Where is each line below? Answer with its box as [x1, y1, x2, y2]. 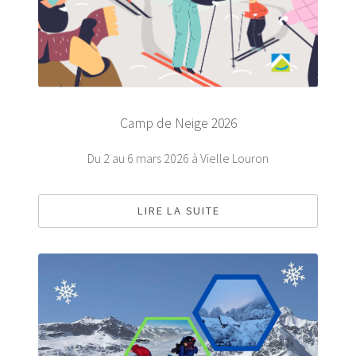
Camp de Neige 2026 [119, 114, 237, 133]
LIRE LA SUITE [137, 203, 220, 219]
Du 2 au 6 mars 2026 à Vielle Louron [87, 150, 269, 167]
